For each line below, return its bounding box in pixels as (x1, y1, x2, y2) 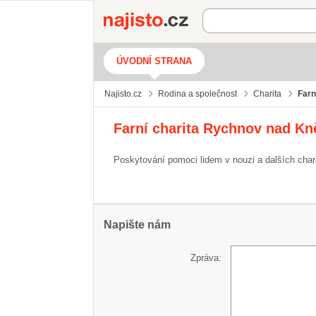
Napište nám (104, 219, 171, 231)
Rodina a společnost (158, 89, 237, 99)
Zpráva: (190, 252, 222, 263)
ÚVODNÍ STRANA (116, 56, 192, 66)
